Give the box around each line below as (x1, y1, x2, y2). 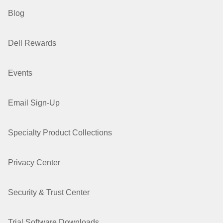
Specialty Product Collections (8, 128, 112, 137)
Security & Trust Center (8, 188, 90, 197)
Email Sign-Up (8, 99, 60, 107)
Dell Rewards (8, 39, 56, 47)
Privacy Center (8, 158, 60, 167)
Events (8, 69, 32, 77)
